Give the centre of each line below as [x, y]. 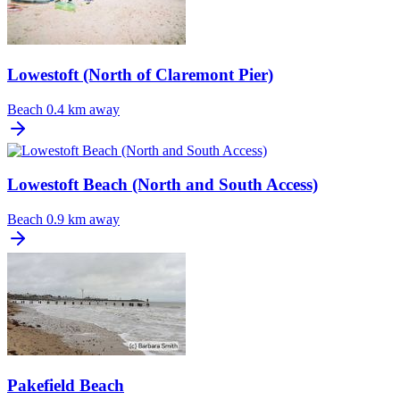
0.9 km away [83, 220]
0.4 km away [83, 109]
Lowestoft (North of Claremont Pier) [140, 74]
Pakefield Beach [66, 385]
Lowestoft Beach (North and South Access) [162, 185]
